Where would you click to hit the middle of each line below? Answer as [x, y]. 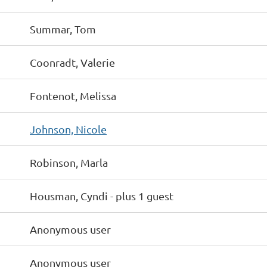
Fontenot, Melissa [73, 96]
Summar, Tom [63, 29]
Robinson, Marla [69, 162]
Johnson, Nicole [68, 129]
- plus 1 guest [142, 196]
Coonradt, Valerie [72, 62]
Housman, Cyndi [69, 196]
